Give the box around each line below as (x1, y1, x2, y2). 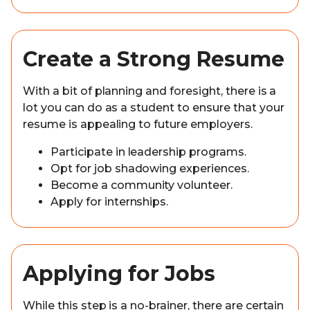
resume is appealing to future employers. (23, 118, 253, 131)
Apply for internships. (51, 195, 169, 208)
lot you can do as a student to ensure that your (23, 101, 284, 114)
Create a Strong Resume (23, 46, 284, 72)
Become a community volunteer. (51, 179, 233, 192)
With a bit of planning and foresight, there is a (23, 84, 277, 98)
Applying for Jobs (23, 261, 215, 286)
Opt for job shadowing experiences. (51, 162, 249, 175)
